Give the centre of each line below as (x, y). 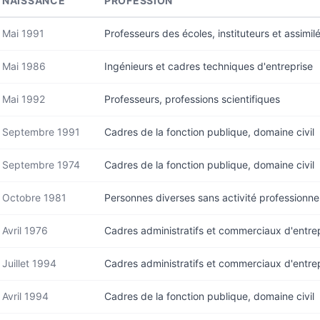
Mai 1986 (24, 66)
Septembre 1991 (41, 132)
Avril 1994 (25, 296)
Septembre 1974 (41, 165)
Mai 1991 (23, 33)
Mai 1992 (24, 99)
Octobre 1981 (34, 197)
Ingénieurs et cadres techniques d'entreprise (209, 66)
